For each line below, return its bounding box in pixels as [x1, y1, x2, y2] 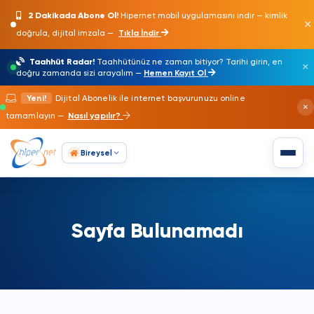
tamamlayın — [6, 111, 67, 121]
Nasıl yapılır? [67, 111, 123, 121]
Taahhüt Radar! [29, 57, 95, 67]
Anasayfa [46, 289, 93, 301]
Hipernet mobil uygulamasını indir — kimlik [118, 11, 287, 20]
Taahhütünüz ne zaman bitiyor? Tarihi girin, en [95, 57, 282, 67]
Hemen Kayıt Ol [144, 68, 208, 78]
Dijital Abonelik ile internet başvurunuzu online [53, 93, 245, 103]
